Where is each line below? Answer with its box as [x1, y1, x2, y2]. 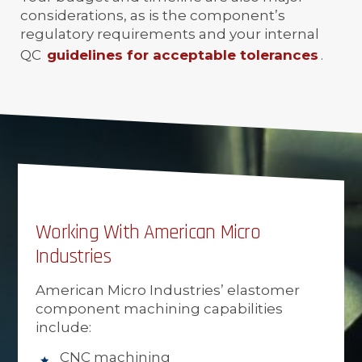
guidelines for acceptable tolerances [47, 46, 318, 63]
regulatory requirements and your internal [20, 25, 319, 42]
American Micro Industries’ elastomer [36, 281, 300, 298]
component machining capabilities [36, 300, 283, 317]
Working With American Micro [36, 219, 260, 246]
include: [36, 318, 91, 335]
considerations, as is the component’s [20, 6, 285, 23]
